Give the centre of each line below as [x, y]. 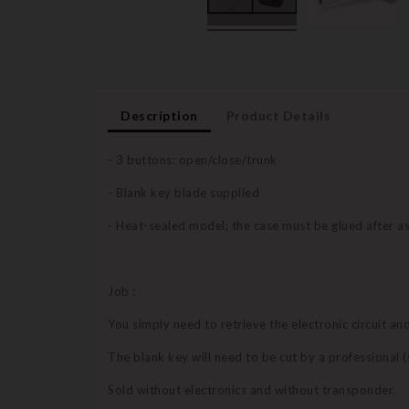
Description [159, 116]
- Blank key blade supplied [184, 193]
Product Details [278, 116]
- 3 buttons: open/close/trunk [193, 160]
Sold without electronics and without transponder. [252, 390]
